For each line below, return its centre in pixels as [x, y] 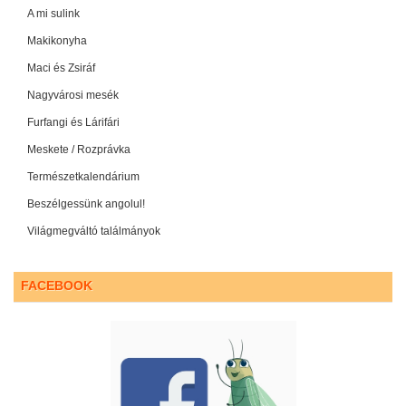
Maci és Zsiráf [61, 68]
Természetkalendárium [83, 177]
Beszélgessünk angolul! [86, 204]
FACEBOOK [57, 286]
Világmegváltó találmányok [94, 232]
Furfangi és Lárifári [73, 123]
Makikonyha [57, 41]
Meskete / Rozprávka [79, 150]
